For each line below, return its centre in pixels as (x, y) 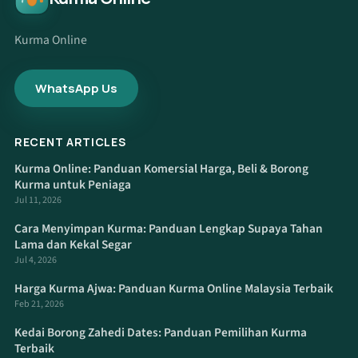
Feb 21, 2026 (39, 304)
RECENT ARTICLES (70, 141)
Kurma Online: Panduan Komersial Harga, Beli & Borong (161, 168)
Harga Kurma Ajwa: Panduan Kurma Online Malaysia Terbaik (174, 288)
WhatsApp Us (77, 88)
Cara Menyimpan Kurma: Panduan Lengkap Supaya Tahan (169, 228)
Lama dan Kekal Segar (73, 244)
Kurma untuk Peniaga (73, 184)
